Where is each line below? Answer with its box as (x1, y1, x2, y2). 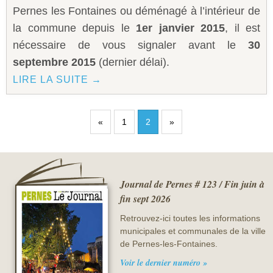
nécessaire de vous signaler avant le (13, 39, 248, 52)
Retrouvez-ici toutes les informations (119, 213, 260, 224)
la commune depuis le (13, 22, 130, 35)
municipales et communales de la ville (119, 226, 266, 236)
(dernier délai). (99, 56, 172, 69)
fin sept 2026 (119, 192, 171, 206)
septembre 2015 (13, 56, 99, 69)
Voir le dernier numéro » (119, 257, 207, 269)
